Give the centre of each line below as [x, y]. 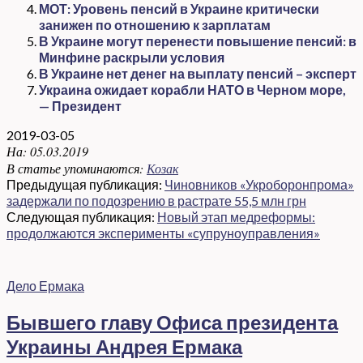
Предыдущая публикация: [85, 185]
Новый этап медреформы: [236, 217]
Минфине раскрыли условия [132, 58]
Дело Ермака [45, 286]
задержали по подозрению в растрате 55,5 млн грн [156, 201]
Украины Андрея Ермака [124, 347]
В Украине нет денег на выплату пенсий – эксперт [198, 74]
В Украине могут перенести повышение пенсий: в [198, 41]
